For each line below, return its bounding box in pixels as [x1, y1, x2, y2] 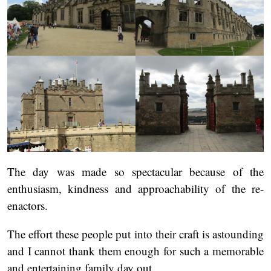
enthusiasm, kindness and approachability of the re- [7, 181, 264, 197]
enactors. [7, 198, 48, 214]
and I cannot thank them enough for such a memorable [7, 243, 264, 259]
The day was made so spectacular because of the [7, 164, 264, 180]
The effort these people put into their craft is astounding [7, 226, 264, 242]
